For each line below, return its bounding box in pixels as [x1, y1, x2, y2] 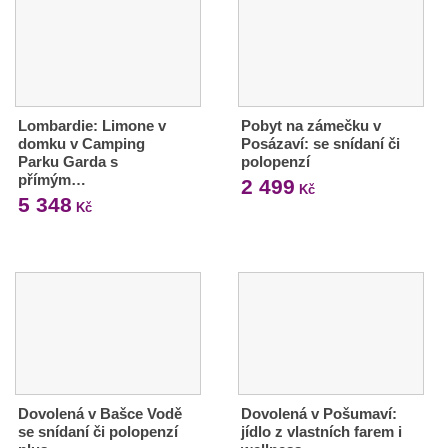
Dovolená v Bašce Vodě [18, 405, 182, 423]
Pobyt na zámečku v [240, 117, 381, 135]
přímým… [18, 171, 86, 189]
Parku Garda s [18, 153, 118, 171]
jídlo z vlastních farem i [240, 423, 402, 441]
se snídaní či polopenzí [18, 423, 178, 441]
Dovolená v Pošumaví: [240, 405, 397, 423]
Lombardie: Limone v [18, 117, 166, 135]
